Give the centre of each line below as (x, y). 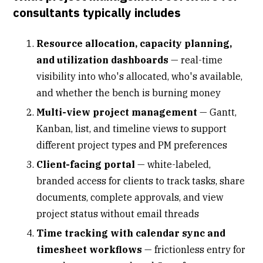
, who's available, (205, 76)
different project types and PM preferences (132, 145)
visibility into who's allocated (102, 76)
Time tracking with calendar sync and (131, 233)
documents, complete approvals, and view (130, 197)
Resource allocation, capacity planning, (134, 43)
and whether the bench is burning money (129, 92)
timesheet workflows (90, 249)
